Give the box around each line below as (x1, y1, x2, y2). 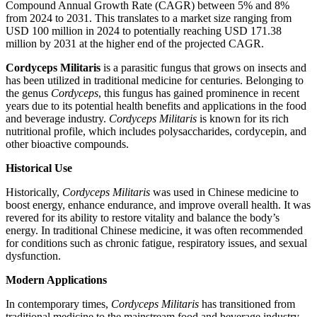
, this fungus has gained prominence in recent (98, 87, 299, 100)
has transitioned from (199, 298, 295, 311)
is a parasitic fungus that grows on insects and (100, 62, 306, 74)
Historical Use (6, 162, 72, 175)
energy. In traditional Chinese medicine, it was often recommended (6, 224, 303, 237)
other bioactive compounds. (6, 138, 129, 151)
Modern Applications (6, 274, 107, 287)
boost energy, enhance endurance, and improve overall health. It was (6, 199, 311, 212)
